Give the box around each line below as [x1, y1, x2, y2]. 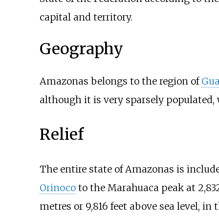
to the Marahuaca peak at [75, 181, 198, 194]
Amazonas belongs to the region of [39, 75, 201, 87]
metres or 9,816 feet [39, 200, 127, 212]
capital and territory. [39, 11, 132, 23]
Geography [39, 39, 123, 59]
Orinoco [39, 181, 76, 194]
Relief [39, 124, 84, 144]
